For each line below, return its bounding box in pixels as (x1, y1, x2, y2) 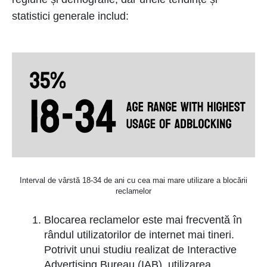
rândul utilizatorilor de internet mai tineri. (44, 229, 234, 241)
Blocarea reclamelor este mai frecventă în (44, 214, 242, 226)
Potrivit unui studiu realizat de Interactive (44, 244, 237, 256)
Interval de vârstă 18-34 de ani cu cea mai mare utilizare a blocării (20, 176, 247, 185)
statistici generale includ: (12, 10, 129, 22)
